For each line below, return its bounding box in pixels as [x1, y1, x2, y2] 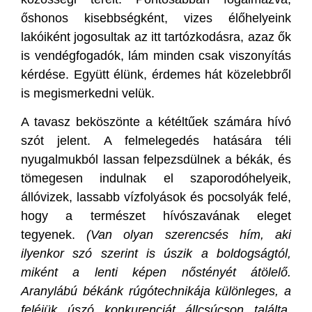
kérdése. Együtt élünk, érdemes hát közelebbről [21, 68, 291, 81]
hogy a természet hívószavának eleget [21, 208, 291, 223]
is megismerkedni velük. [21, 86, 155, 100]
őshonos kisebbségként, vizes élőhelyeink [21, 11, 291, 25]
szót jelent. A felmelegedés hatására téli [21, 133, 291, 148]
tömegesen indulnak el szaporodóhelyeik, [21, 171, 291, 185]
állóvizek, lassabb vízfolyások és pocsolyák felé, [21, 189, 291, 204]
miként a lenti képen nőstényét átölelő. [21, 265, 291, 279]
